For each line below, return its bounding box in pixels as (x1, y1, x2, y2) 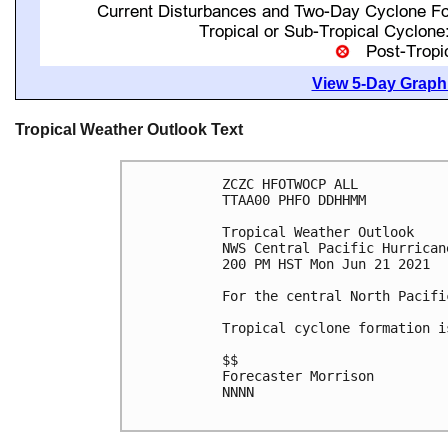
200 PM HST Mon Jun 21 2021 (222, 256, 430, 273)
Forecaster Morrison (222, 368, 374, 385)
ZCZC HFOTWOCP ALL (222, 176, 358, 193)
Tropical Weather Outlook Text (15, 121, 243, 138)
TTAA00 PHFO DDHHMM (222, 192, 366, 209)
